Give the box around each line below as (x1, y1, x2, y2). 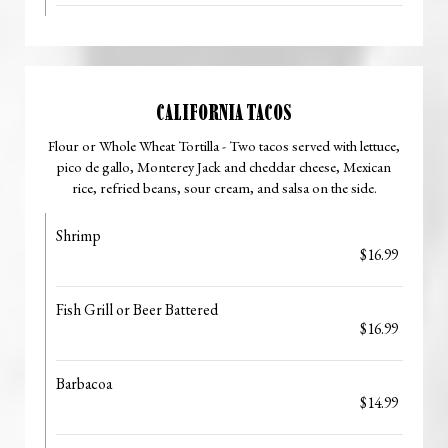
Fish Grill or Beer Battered (56, 299, 218, 320)
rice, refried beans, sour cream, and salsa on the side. (71, 178, 377, 197)
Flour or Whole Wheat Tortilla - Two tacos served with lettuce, (48, 136, 400, 155)
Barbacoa (56, 373, 112, 394)
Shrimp (56, 225, 101, 246)
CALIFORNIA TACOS (156, 99, 292, 126)
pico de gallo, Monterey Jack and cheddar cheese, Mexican (57, 157, 391, 176)
